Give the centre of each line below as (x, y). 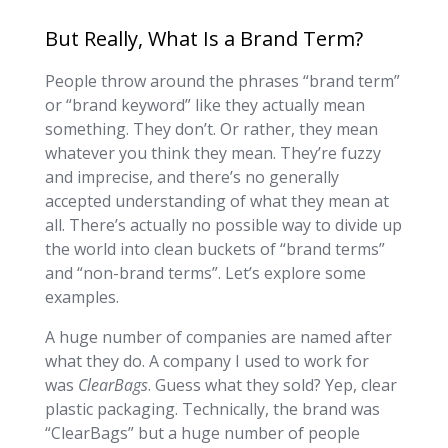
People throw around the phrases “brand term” (222, 80)
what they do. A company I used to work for (206, 360)
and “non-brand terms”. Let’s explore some (205, 272)
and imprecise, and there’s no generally (191, 176)
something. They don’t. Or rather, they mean (211, 128)
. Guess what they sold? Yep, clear (272, 384)
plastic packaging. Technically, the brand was (212, 408)
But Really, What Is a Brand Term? (203, 38)
